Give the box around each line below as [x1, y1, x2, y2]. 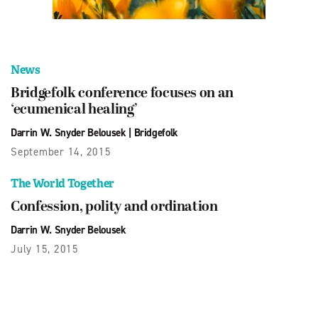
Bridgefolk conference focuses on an [11, 85, 234, 102]
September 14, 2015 [11, 144, 111, 159]
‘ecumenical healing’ [11, 102, 138, 118]
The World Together [11, 175, 114, 191]
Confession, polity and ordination [11, 199, 218, 215]
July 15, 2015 [11, 241, 79, 256]
